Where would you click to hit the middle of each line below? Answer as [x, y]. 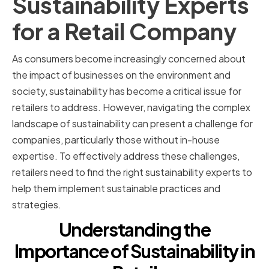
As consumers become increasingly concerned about [129, 59]
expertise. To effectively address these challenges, [126, 156]
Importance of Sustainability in [134, 251]
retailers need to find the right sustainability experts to [132, 172]
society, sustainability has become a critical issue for [127, 91]
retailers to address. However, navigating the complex [131, 107]
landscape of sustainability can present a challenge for [132, 124]
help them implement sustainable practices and [116, 189]
